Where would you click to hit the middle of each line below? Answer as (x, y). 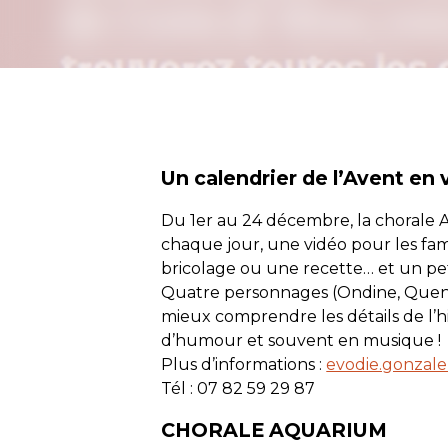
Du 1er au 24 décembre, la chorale (300, 220)
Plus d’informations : (244, 364)
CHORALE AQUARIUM (274, 430)
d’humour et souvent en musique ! (301, 340)
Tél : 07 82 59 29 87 (238, 388)
